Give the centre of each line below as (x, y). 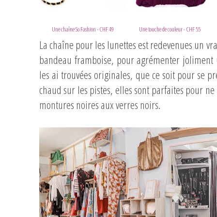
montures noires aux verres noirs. (100, 105)
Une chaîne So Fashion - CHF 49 (83, 29)
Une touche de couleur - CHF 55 (170, 29)
